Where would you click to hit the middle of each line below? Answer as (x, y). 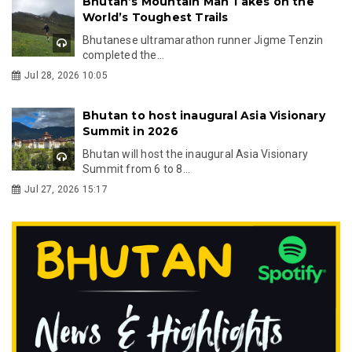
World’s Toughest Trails (156, 17)
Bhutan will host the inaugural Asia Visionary (195, 154)
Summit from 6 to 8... (137, 169)
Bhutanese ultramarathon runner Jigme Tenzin (203, 40)
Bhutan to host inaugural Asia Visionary (204, 115)
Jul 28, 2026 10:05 (66, 75)
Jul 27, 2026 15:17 (66, 189)
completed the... (124, 55)
